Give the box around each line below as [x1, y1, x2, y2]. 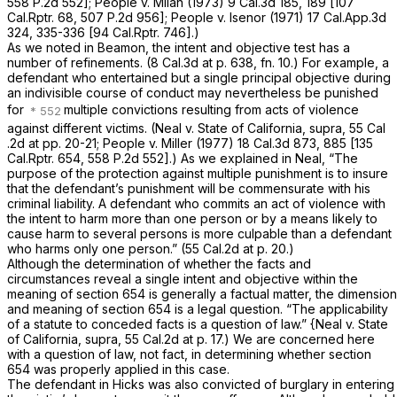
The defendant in [7, 376, 113, 392]
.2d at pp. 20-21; [7, 135, 103, 151]
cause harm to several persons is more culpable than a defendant [7, 225, 392, 241]
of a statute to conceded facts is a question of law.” [7, 315, 310, 331]
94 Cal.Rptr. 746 [93, 25, 186, 41]
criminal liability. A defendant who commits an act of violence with [7, 195, 385, 211]
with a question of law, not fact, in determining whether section [7, 346, 371, 362]
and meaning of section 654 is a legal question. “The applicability [7, 300, 388, 316]
